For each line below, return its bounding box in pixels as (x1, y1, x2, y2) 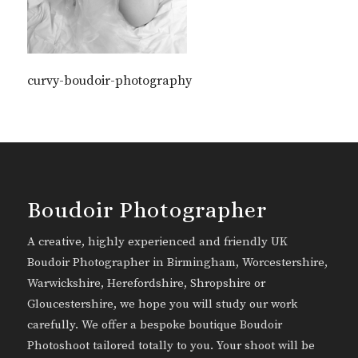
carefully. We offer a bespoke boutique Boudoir (26, 317, 282, 333)
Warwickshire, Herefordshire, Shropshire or (26, 276, 265, 292)
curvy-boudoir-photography (26, 73, 192, 89)
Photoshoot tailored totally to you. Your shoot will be (26, 338, 315, 354)
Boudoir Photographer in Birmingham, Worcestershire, (26, 255, 328, 271)
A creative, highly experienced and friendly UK (26, 234, 288, 250)
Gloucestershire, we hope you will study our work (26, 296, 297, 312)
